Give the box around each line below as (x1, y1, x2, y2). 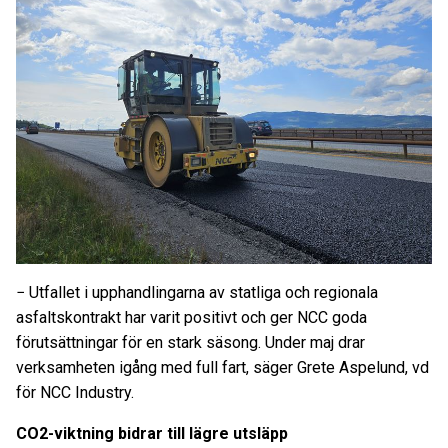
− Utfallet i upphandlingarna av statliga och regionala (16, 283, 378, 302)
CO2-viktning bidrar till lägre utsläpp (16, 424, 288, 443)
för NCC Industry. (16, 383, 134, 402)
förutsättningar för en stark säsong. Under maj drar (16, 333, 365, 352)
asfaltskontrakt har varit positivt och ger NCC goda (16, 308, 367, 327)
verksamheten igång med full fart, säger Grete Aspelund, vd (16, 358, 429, 377)
